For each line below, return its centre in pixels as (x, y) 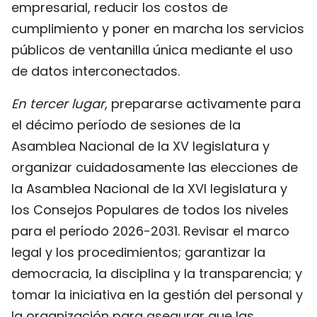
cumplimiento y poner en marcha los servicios (158, 28)
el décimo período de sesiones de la (126, 125)
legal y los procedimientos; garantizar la (138, 252)
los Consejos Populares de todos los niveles (150, 209)
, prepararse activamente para (203, 103)
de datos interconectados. (96, 71)
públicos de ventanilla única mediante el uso (152, 50)
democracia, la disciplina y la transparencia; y (157, 273)
